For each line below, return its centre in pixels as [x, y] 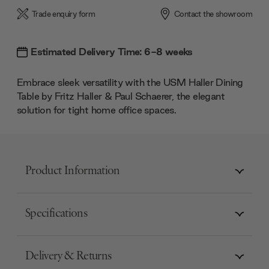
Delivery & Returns [68, 257]
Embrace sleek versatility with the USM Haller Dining [130, 82]
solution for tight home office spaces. [97, 110]
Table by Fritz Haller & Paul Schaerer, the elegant [121, 96]
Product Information [73, 171]
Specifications [56, 214]
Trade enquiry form [64, 14]
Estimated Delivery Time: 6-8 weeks [112, 51]
